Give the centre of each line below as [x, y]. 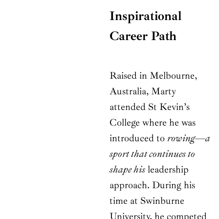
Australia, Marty [143, 91]
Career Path [143, 36]
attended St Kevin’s [150, 107]
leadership [167, 170]
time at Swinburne [147, 201]
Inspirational [145, 16]
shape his [127, 170]
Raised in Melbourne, [153, 76]
